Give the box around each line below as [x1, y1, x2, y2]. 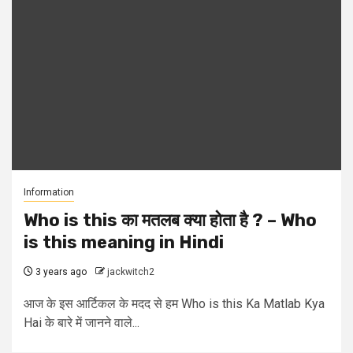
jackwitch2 [107, 266, 154, 277]
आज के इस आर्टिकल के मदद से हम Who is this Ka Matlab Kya [24, 296, 325, 311]
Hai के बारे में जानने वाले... [24, 315, 139, 330]
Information [24, 187, 74, 198]
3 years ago [33, 266, 87, 277]
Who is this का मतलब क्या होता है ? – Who [24, 210, 317, 231]
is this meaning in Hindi [24, 232, 224, 253]
